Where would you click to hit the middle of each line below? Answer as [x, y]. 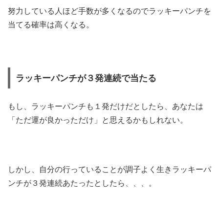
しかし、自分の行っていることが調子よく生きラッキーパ [109, 169]
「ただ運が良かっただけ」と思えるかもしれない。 [98, 120]
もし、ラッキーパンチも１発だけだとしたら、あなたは [106, 107]
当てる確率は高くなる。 [51, 24]
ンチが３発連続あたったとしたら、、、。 [82, 183]
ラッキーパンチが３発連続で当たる [86, 78]
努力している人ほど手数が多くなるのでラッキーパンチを [109, 11]
